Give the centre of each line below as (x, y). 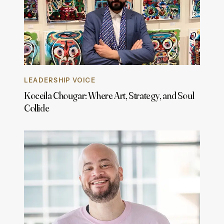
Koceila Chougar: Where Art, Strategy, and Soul (109, 96)
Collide (37, 108)
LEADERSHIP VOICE (60, 80)
